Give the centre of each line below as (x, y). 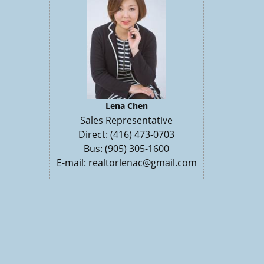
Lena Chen (126, 105)
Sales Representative (127, 120)
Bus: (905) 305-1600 (127, 148)
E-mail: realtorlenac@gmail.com (126, 162)
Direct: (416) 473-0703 (127, 134)
